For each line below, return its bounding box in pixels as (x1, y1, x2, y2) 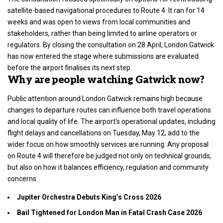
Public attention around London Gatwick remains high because (7, 95, 203, 103)
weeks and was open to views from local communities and (7, 17, 190, 26)
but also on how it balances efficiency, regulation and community (7, 163, 209, 172)
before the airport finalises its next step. (7, 63, 132, 72)
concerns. (7, 175, 38, 183)
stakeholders (7, 29, 48, 37)
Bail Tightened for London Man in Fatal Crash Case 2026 (17, 208, 202, 217)
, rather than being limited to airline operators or (48, 29, 197, 37)
